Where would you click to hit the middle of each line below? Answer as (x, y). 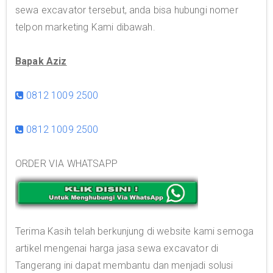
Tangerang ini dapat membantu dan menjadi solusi (124, 266)
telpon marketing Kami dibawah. (85, 27)
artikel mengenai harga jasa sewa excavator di (117, 249)
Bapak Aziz (41, 61)
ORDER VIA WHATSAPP (66, 164)
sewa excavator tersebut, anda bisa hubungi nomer (127, 10)
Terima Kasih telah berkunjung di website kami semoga (135, 232)
